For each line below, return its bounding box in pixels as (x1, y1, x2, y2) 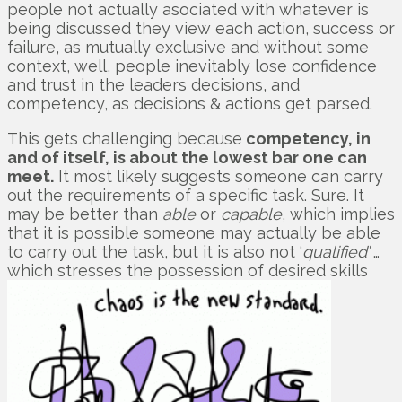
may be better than (7, 204, 162, 223)
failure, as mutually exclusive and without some (7, 37, 369, 57)
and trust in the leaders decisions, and (7, 74, 300, 94)
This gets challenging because (7, 128, 242, 148)
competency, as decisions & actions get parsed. (7, 93, 372, 113)
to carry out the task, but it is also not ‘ (7, 241, 302, 261)
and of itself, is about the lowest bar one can (7, 147, 367, 167)
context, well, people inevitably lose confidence (7, 56, 377, 75)
